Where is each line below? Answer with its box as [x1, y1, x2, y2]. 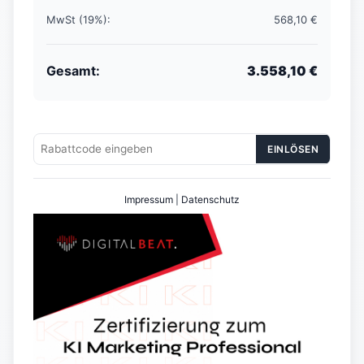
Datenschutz [181, 193, 240, 206]
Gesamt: [46, 62, 100, 79]
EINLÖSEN [267, 142, 318, 155]
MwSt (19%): [46, 12, 110, 26]
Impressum [124, 193, 173, 206]
